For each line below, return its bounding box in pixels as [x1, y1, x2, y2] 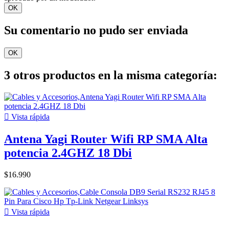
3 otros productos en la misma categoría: [4, 68, 217, 82]
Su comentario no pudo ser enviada [4, 23, 188, 37]
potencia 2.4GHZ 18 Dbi [4, 146, 132, 159]
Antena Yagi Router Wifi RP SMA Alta [4, 132, 208, 146]
